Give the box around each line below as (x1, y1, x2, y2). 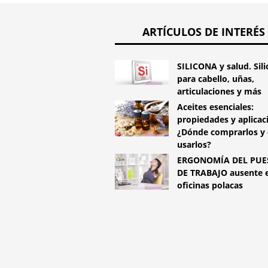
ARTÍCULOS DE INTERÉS (142, 25, 266, 39)
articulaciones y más (177, 86, 261, 98)
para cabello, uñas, (177, 73, 254, 85)
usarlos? (177, 139, 211, 151)
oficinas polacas (177, 179, 243, 191)
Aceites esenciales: (177, 101, 254, 113)
